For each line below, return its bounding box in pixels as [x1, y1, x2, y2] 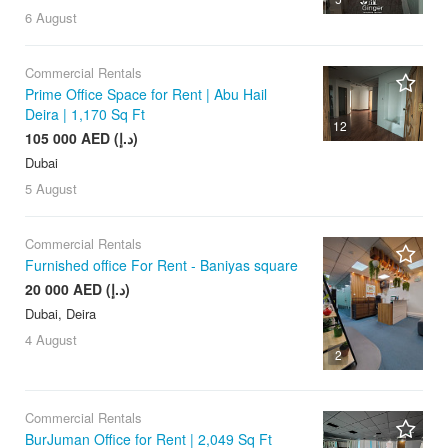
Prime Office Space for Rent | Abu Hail [25, 83, 267, 104]
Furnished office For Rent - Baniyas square [25, 254, 298, 275]
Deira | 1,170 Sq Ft [25, 103, 145, 124]
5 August [25, 178, 77, 198]
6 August [25, 7, 77, 27]
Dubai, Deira [25, 303, 96, 323]
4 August [25, 329, 77, 349]
